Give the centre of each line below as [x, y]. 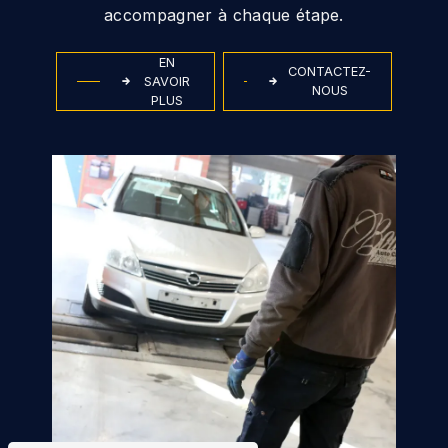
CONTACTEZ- [329, 72]
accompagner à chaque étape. [224, 14]
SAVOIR [167, 81]
